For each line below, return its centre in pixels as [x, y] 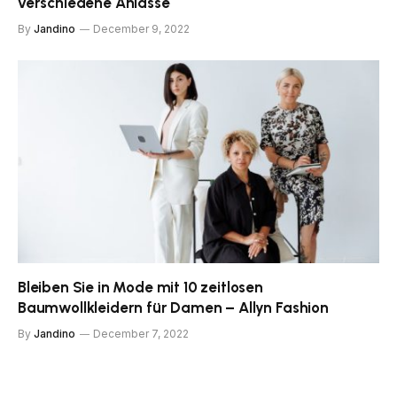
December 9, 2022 [141, 28]
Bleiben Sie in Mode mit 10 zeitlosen [140, 288]
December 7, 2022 [141, 334]
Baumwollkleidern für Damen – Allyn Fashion [173, 308]
